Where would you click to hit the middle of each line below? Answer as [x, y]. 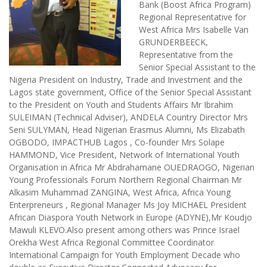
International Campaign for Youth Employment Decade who [125, 255]
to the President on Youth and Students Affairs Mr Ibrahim [121, 105]
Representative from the [186, 55]
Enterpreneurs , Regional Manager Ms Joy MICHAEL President [128, 205]
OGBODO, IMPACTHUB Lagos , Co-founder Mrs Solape [117, 142]
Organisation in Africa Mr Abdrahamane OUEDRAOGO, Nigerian [132, 167]
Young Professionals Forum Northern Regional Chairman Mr [125, 180]
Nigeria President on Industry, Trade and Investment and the [126, 80]
